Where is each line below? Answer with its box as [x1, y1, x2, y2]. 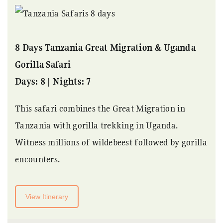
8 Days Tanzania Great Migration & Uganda [15, 42, 196, 54]
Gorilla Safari [15, 59, 71, 71]
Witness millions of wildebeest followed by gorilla [15, 136, 207, 148]
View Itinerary [25, 193, 68, 201]
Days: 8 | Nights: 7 [15, 76, 91, 88]
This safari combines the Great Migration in [15, 103, 185, 114]
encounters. [15, 153, 60, 165]
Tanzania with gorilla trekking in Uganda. [15, 119, 178, 131]
